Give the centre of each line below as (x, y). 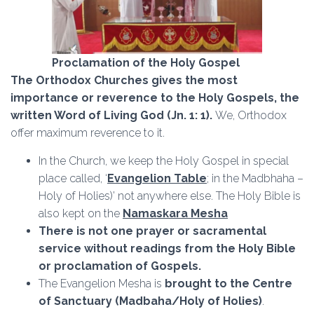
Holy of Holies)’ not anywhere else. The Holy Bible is (170, 196)
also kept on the (81, 213)
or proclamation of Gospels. (120, 266)
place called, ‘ (73, 178)
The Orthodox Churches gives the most (124, 80)
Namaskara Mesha (175, 213)
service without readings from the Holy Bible (167, 248)
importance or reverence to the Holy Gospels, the (155, 98)
